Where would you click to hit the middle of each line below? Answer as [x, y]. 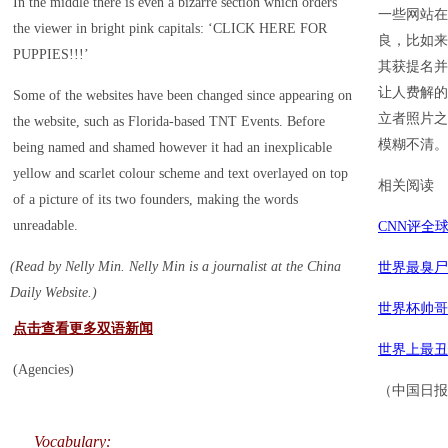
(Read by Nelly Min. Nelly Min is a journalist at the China [175, 266]
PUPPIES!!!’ [51, 54]
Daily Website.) [53, 292]
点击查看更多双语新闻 [83, 328]
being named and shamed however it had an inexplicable [172, 147]
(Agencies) [43, 369]
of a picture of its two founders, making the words [155, 199]
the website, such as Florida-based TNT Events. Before [169, 121]
